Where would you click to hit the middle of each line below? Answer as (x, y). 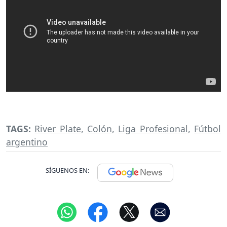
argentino (27, 142)
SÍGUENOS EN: (67, 171)
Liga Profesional (153, 129)
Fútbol (208, 129)
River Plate (58, 129)
